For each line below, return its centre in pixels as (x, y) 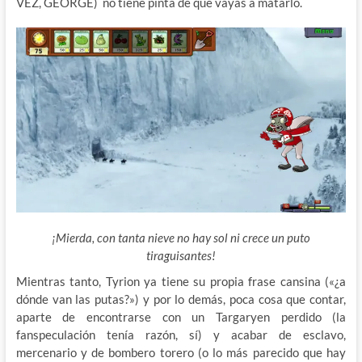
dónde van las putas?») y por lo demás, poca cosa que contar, (181, 299)
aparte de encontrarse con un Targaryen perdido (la (181, 317)
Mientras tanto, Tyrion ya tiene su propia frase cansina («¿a (181, 282)
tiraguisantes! (181, 256)
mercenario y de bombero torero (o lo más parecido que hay (181, 353)
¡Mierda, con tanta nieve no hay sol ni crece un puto (181, 238)
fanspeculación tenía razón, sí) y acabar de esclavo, (181, 335)
